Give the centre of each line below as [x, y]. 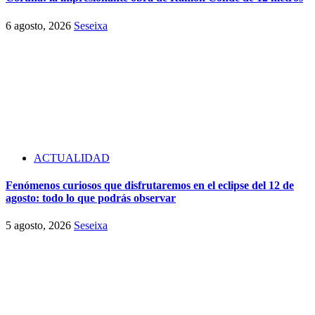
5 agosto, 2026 [40, 226]
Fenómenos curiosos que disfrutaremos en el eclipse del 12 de [150, 185]
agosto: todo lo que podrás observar [91, 198]
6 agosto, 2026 [40, 25]
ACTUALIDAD [72, 157]
